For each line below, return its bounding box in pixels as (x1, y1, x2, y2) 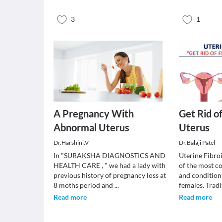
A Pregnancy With (54, 108, 134, 119)
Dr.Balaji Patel (179, 139, 216, 146)
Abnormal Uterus (54, 121, 129, 133)
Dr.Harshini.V (54, 139, 89, 146)
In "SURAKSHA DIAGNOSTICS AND (54, 151, 166, 160)
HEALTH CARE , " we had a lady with (54, 161, 166, 169)
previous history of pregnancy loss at (54, 171, 166, 179)
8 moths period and (54, 181, 114, 189)
